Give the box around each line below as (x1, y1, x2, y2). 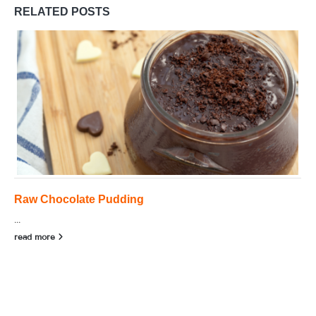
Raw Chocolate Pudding (14, 193, 144, 205)
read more (14, 231, 58, 242)
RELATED (14, 5, 71, 18)
